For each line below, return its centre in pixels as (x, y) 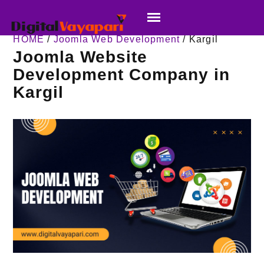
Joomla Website (80, 57)
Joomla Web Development (117, 39)
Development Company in (122, 75)
